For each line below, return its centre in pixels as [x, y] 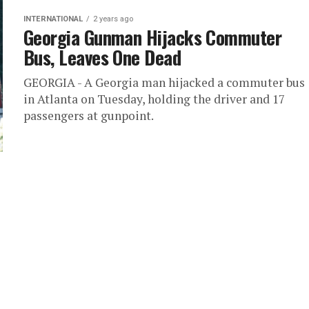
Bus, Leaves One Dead [102, 57]
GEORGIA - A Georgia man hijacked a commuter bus [164, 82]
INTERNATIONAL [53, 19]
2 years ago [113, 19]
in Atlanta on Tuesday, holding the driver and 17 [154, 99]
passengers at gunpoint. [89, 116]
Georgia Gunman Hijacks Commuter [153, 37]
